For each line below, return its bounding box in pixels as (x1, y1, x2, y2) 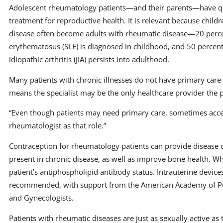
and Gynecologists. (9, 192, 74, 203)
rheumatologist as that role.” (9, 120, 106, 131)
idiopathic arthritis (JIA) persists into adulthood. (9, 54, 169, 64)
